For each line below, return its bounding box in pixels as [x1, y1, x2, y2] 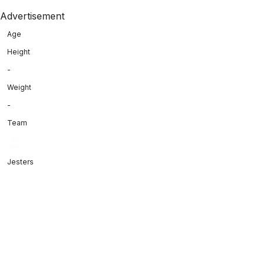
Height [7, 47, 30, 56]
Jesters [7, 157, 34, 166]
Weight [7, 82, 31, 92]
